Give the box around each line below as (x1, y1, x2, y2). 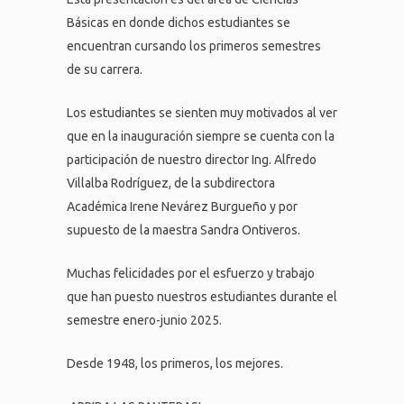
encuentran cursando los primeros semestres (67, 39, 321, 53)
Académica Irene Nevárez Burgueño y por (67, 199, 298, 214)
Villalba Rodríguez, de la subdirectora (67, 176, 275, 190)
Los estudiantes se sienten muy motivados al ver (67, 106, 337, 120)
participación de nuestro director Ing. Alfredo (67, 152, 317, 167)
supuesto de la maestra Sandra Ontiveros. (67, 223, 300, 237)
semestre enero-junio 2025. (67, 313, 222, 327)
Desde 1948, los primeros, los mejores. (67, 356, 283, 371)
